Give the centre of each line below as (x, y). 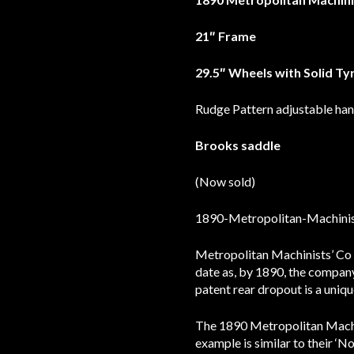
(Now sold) (225, 181)
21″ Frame (226, 36)
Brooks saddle (238, 145)
